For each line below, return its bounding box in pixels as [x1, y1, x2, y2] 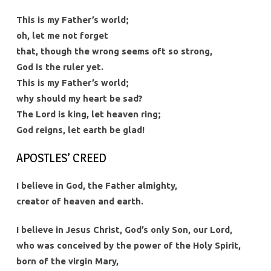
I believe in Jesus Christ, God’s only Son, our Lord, [16, 224, 232, 235]
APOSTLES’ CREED [16, 149, 106, 165]
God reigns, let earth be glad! [16, 124, 145, 135]
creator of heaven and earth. [16, 195, 143, 206]
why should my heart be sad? [16, 93, 143, 103]
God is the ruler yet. [16, 61, 103, 72]
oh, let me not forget [16, 30, 108, 41]
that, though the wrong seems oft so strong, [16, 45, 212, 56]
